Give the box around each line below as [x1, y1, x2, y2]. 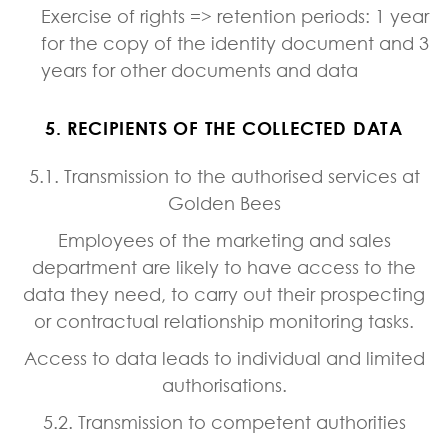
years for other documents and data [41, 58, 358, 81]
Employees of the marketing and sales [57, 228, 391, 251]
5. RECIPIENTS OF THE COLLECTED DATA [45, 116, 403, 139]
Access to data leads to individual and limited [23, 346, 425, 369]
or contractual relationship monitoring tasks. [34, 309, 414, 332]
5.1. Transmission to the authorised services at [28, 164, 420, 187]
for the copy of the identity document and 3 [41, 31, 429, 54]
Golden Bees [167, 191, 281, 214]
